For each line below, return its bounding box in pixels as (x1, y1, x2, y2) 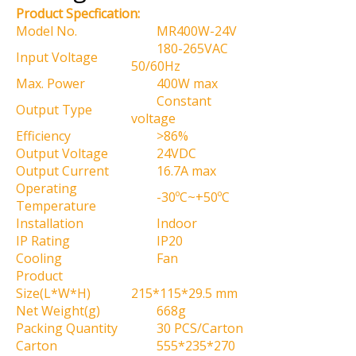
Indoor (131, 215, 200, 232)
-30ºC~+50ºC (131, 188, 230, 206)
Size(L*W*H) (16, 284, 91, 302)
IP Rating (16, 232, 70, 250)
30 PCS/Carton (131, 319, 243, 337)
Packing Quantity (16, 319, 118, 337)
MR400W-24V (131, 22, 237, 40)
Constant (131, 92, 211, 110)
